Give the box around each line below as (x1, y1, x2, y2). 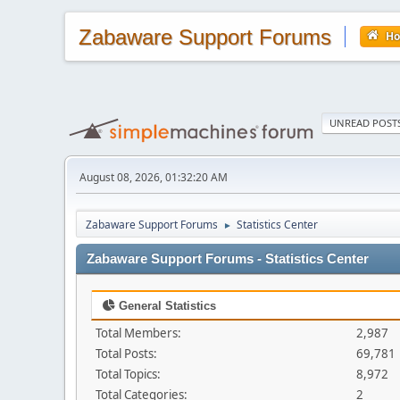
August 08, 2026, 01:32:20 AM (79, 170, 228, 185)
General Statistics (115, 299, 216, 312)
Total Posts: (96, 346, 157, 362)
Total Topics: (96, 366, 161, 382)
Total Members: (96, 325, 181, 341)
